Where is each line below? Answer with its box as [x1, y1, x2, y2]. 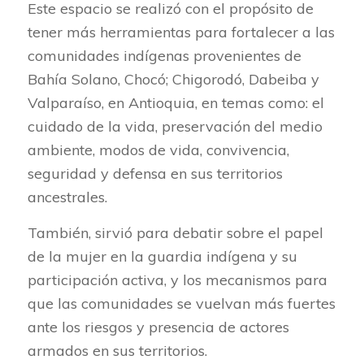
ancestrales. [27, 187, 107, 206]
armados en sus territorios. [27, 341, 207, 361]
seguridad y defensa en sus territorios [27, 163, 283, 183]
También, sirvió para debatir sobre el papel [27, 223, 323, 243]
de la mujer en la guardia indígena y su [27, 247, 297, 266]
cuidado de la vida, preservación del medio [27, 116, 323, 136]
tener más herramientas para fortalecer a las [27, 22, 335, 41]
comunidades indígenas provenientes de [27, 45, 301, 65]
